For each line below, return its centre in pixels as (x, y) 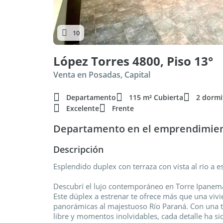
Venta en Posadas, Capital (102, 75)
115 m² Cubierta (156, 97)
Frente (123, 108)
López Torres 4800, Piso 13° (133, 61)
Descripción (78, 149)
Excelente (83, 108)
